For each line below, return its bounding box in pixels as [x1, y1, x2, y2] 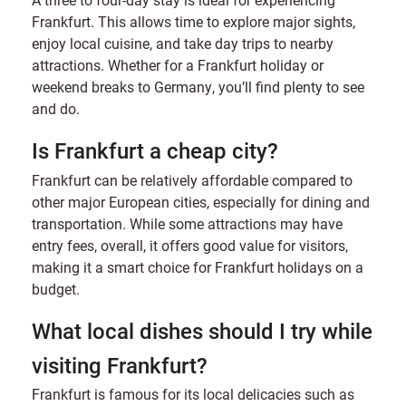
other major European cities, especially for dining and [32, 191, 370, 211]
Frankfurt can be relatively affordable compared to [32, 169, 353, 189]
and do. [32, 98, 83, 118]
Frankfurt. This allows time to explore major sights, [32, 11, 355, 31]
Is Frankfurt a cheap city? [32, 135, 278, 165]
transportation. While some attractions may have [32, 213, 343, 233]
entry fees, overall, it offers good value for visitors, [32, 235, 348, 255]
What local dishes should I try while [32, 315, 372, 345]
